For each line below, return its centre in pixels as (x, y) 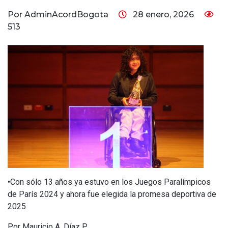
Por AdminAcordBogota (59, 15)
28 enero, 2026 (163, 15)
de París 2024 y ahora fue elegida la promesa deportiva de (112, 194)
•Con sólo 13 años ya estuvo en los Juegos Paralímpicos (109, 182)
